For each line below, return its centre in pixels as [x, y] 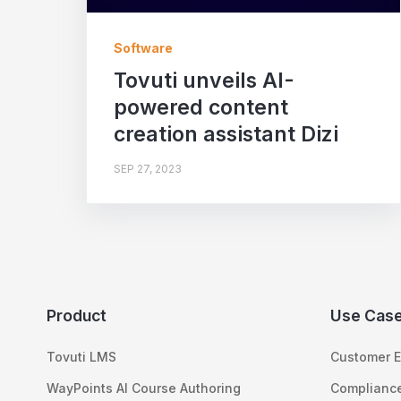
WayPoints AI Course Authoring [144, 388]
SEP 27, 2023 [148, 168]
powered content [201, 107]
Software [143, 47]
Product [77, 315]
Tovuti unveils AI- [204, 80]
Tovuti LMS [81, 356]
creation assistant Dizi [226, 134]
